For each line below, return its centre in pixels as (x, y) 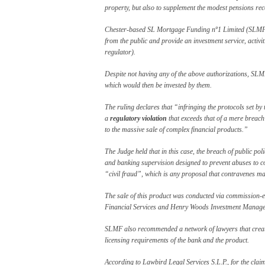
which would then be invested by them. (158, 85)
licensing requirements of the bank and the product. (177, 240)
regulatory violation (138, 118)
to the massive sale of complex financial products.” (176, 129)
